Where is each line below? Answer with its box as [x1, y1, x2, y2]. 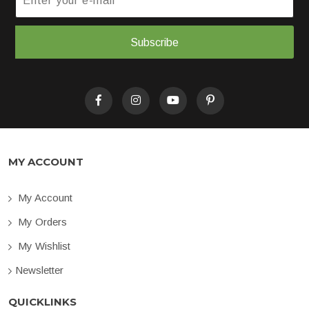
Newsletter [15, 263, 63, 276]
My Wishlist [15, 239, 70, 252]
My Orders [15, 215, 67, 228]
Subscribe [130, 36, 179, 48]
